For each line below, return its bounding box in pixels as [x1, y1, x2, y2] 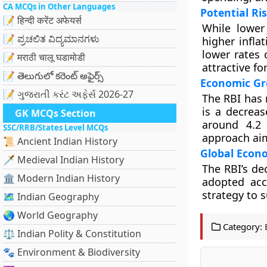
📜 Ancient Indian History [3, 135, 117, 148]
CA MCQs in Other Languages [3, 1, 115, 12]
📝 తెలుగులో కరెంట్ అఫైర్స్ [3, 69, 104, 82]
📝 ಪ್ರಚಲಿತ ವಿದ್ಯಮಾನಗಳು [3, 32, 100, 45]
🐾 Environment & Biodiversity [3, 246, 140, 259]
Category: [220, 221, 262, 232]
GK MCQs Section [15, 107, 96, 120]
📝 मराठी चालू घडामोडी [3, 51, 85, 64]
